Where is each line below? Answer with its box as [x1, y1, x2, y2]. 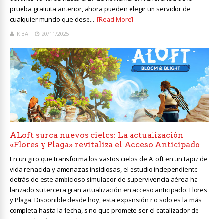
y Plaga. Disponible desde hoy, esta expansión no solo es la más [10, 195, 202, 204]
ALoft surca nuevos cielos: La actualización [10, 130, 183, 140]
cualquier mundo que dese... [10, 14, 94, 23]
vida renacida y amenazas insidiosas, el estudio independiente [10, 164, 198, 174]
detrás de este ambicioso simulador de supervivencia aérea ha [10, 175, 198, 184]
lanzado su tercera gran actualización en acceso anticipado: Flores [10, 185, 207, 194]
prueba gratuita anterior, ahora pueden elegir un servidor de [10, 4, 191, 13]
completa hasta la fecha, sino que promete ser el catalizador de [10, 205, 199, 215]
